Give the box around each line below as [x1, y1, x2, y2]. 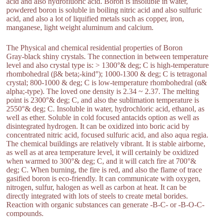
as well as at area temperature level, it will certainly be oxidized [6, 148, 199, 156]
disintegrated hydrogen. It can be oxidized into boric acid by [6, 122, 190, 130]
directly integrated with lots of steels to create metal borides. [6, 192, 188, 200]
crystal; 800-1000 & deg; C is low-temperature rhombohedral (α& [6, 78, 207, 87]
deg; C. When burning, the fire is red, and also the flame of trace [6, 166, 202, 174]
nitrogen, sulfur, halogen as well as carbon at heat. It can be [6, 183, 187, 191]
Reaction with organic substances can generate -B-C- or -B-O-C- [6, 201, 205, 209]
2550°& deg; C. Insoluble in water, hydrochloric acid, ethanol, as [6, 105, 205, 113]
